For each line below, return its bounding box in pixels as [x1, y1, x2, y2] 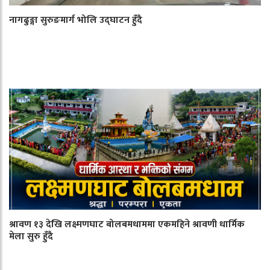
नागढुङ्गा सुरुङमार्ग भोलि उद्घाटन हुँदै [9, 11, 142, 28]
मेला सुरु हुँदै [9, 228, 53, 245]
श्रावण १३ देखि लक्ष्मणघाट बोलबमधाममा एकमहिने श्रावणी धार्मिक [9, 216, 245, 233]
